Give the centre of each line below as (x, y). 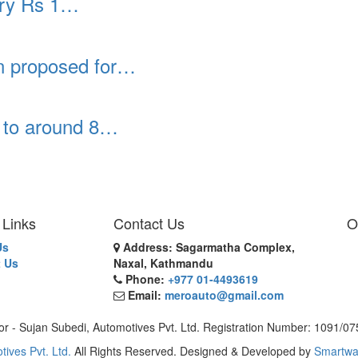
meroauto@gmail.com (224, 294)
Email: (146, 294)
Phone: (145, 278)
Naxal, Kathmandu (163, 263)
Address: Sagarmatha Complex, (209, 247)
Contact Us (149, 223)
